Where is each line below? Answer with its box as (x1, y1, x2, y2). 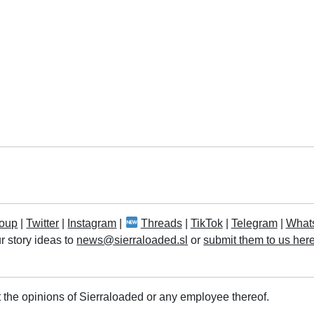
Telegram (231, 217, 278, 229)
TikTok (190, 217, 223, 229)
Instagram (67, 217, 117, 229)
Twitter (26, 217, 60, 229)
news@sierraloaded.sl (76, 233, 189, 246)
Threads (140, 217, 182, 229)
